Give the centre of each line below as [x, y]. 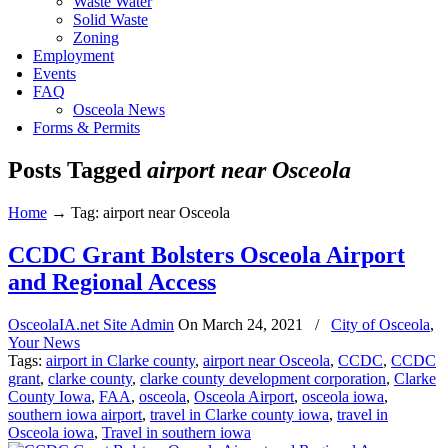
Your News [44, 342]
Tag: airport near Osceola [150, 212]
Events [54, 73]
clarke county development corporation [263, 378]
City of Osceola [380, 324]
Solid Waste [110, 19]
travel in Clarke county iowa [239, 414]
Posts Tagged [77, 169]
